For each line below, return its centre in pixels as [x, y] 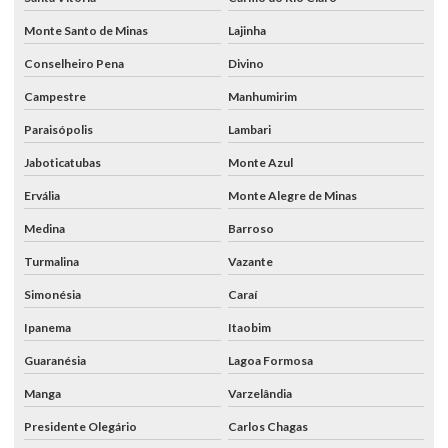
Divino [245, 63]
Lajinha [246, 30]
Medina [44, 228]
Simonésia [52, 294]
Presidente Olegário [80, 426]
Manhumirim [262, 96]
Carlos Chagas [267, 426]
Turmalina [51, 261]
